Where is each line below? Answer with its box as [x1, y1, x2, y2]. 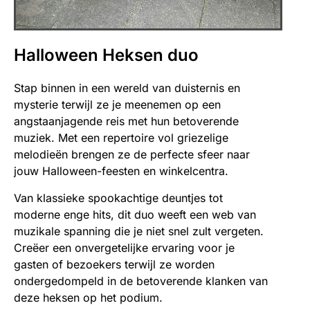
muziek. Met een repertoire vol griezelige [14, 131, 228, 145]
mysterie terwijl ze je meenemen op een [14, 98, 221, 112]
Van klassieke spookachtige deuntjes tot [14, 190, 223, 205]
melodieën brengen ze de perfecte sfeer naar [14, 147, 250, 162]
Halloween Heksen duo [14, 45, 199, 66]
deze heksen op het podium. [14, 290, 163, 304]
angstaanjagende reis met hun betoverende [14, 114, 239, 129]
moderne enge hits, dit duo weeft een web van [14, 207, 256, 221]
